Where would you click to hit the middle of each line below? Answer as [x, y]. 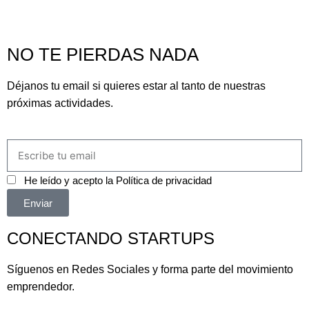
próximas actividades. [60, 103]
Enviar [38, 203]
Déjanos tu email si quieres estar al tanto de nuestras [136, 86]
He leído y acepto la [70, 180]
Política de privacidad [164, 180]
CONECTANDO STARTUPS [111, 238]
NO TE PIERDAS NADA [103, 54]
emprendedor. [41, 287]
